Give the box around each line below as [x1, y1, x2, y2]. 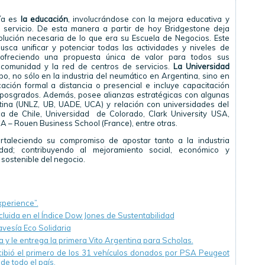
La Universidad [173, 62, 230, 72]
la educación [20, 14, 68, 24]
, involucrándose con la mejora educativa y [67, 14, 230, 24]
